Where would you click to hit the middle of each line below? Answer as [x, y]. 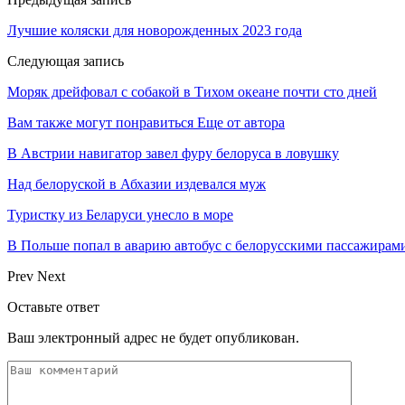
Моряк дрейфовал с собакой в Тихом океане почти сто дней [192, 91]
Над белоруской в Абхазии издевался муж [137, 184]
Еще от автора [241, 122]
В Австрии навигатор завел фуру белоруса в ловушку [173, 153]
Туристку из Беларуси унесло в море [120, 214]
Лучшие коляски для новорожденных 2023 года [155, 30]
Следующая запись [66, 61]
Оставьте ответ [53, 306]
